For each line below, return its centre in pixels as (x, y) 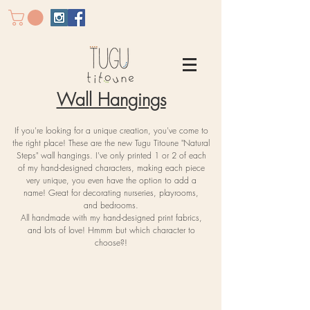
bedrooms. (118, 205)
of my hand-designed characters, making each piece (111, 167)
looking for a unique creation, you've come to (127, 130)
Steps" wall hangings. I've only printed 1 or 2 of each (111, 155)
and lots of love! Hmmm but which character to (111, 230)
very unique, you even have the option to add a (111, 180)
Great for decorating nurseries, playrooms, (124, 192)
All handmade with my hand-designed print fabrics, (111, 217)
